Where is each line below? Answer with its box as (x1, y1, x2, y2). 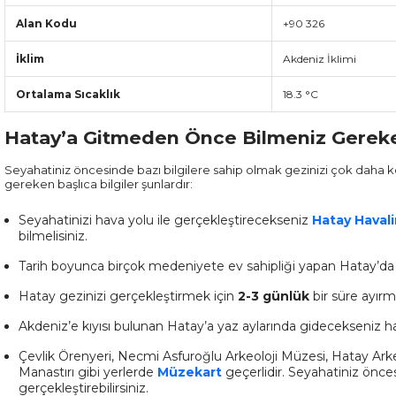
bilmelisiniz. (19, 228, 88, 244)
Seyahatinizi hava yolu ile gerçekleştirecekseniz (19, 212, 312, 228)
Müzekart (157, 364, 222, 380)
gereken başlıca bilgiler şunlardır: (4, 177, 193, 191)
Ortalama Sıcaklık (16, 88, 120, 101)
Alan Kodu (16, 17, 77, 30)
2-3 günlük (238, 288, 309, 304)
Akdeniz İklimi (283, 52, 356, 65)
